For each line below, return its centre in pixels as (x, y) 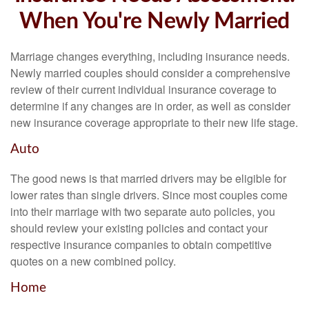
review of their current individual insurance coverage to (143, 89)
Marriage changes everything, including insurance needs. (150, 56)
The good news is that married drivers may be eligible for (148, 178)
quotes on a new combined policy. (93, 261)
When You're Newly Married (154, 21)
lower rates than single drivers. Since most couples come (149, 195)
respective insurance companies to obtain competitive (141, 244)
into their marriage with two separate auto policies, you (143, 211)
